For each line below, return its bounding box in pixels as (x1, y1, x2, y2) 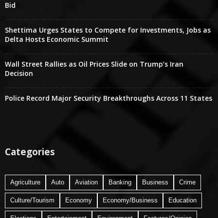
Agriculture (10, 179, 40, 186)
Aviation (75, 179, 98, 186)
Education (168, 197, 197, 204)
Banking (109, 179, 131, 186)
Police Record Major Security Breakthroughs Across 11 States (5, 93, 212, 103)
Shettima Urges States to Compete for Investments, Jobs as (5, 25, 211, 35)
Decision (5, 69, 33, 78)
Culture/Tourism (10, 197, 54, 204)
